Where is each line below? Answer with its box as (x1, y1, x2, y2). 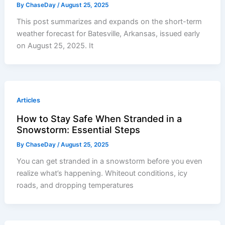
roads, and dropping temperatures (17, 181, 134, 190)
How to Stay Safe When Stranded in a (17, 113, 182, 125)
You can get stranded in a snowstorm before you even (17, 157, 203, 166)
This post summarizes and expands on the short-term (17, 17, 202, 27)
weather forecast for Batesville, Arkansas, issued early (17, 29, 200, 39)
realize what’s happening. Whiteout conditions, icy (17, 169, 188, 178)
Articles (17, 96, 41, 104)
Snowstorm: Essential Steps (17, 124, 141, 136)
